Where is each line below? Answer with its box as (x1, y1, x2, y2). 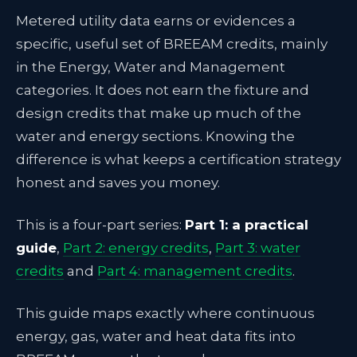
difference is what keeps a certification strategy (16, 151, 341, 167)
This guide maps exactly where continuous (16, 305, 315, 321)
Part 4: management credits (97, 263, 292, 279)
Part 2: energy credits (63, 240, 209, 256)
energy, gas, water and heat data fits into (16, 328, 296, 344)
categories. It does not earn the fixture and (16, 82, 309, 98)
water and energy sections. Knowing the (16, 128, 295, 144)
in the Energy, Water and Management (16, 59, 285, 75)
